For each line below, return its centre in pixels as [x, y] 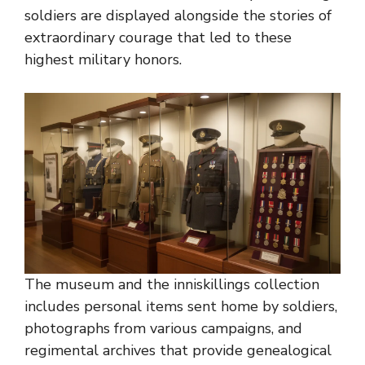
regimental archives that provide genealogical [178, 350]
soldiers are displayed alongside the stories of [178, 16]
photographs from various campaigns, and [163, 328]
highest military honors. [103, 60]
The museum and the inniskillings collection [172, 284]
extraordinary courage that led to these [158, 38]
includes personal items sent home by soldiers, [181, 306]
